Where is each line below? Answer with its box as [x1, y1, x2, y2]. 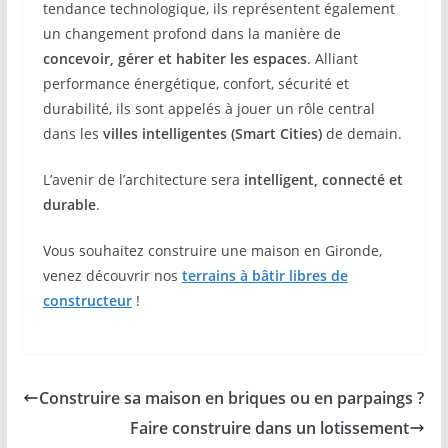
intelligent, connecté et [243, 170, 403, 189]
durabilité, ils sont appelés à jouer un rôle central [42, 99, 375, 118]
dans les [42, 124, 103, 143]
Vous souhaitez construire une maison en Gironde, [42, 241, 382, 260]
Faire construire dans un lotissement [130, 417, 410, 439]
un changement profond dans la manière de [42, 24, 341, 43]
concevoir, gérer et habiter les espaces [42, 49, 307, 68]
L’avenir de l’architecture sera [42, 170, 244, 189]
